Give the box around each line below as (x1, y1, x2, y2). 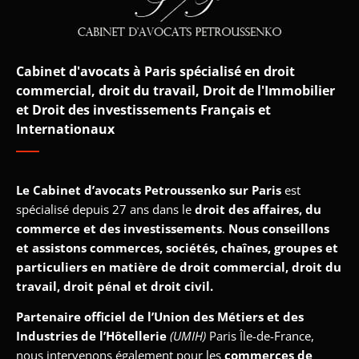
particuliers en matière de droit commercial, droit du (16, 258, 341, 275)
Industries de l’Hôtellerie (16, 328, 167, 345)
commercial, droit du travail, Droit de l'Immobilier (16, 81, 335, 99)
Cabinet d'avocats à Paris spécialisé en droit (16, 62, 295, 80)
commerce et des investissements (16, 220, 222, 236)
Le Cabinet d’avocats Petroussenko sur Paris (16, 181, 281, 198)
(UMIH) (170, 328, 209, 345)
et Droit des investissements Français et (16, 100, 271, 119)
